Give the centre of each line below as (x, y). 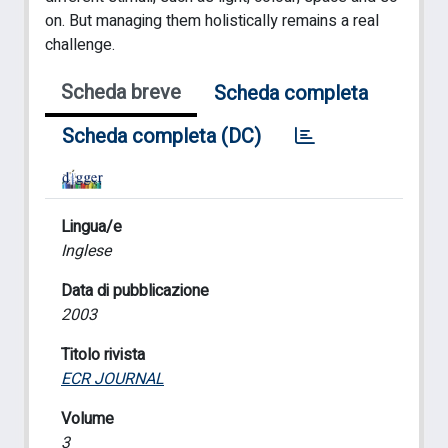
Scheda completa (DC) (161, 136)
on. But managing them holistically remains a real (212, 21)
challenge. (80, 45)
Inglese (86, 251)
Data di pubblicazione (135, 291)
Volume (87, 419)
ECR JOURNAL (112, 379)
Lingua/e (91, 227)
